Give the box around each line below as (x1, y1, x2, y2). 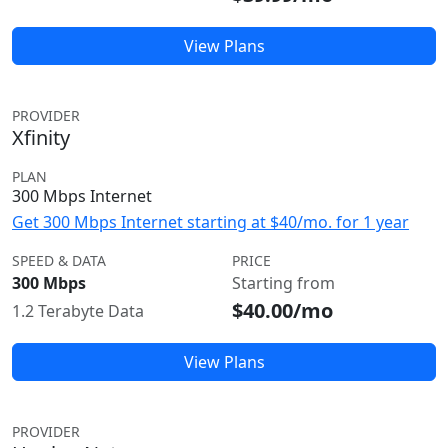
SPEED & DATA (12, 251, 106, 270)
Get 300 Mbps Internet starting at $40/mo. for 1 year (12, 211, 409, 233)
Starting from (232, 272, 335, 294)
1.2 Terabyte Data (12, 300, 144, 322)
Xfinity (12, 124, 70, 151)
